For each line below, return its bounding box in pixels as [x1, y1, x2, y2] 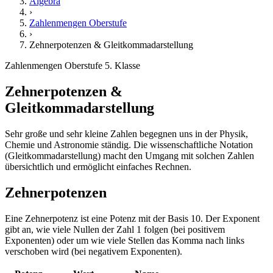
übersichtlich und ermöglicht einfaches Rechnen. [5, 161, 191, 172]
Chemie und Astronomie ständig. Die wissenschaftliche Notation [5, 139, 253, 150]
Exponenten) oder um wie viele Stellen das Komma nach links [5, 235, 244, 246]
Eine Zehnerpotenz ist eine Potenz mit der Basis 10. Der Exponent [5, 213, 260, 224]
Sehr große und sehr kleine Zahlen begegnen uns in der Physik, [5, 128, 248, 139]
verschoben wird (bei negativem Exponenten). [5, 246, 182, 257]
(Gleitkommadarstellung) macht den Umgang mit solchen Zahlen [5, 150, 254, 161]
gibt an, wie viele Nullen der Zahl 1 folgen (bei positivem [5, 224, 225, 235]
